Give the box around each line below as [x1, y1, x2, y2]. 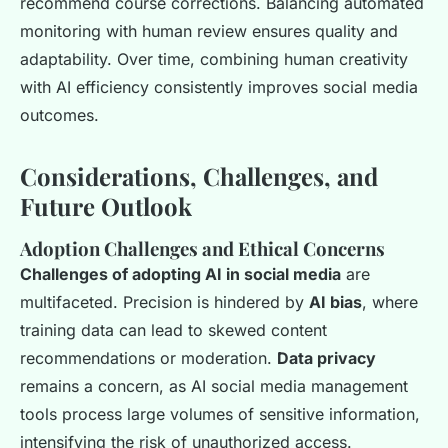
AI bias [309, 292, 362, 313]
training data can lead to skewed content [20, 320, 327, 341]
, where [362, 292, 418, 313]
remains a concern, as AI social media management [20, 376, 408, 397]
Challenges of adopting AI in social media [20, 264, 341, 285]
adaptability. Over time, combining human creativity [20, 49, 408, 70]
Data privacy [277, 348, 376, 369]
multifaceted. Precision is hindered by [20, 292, 309, 313]
